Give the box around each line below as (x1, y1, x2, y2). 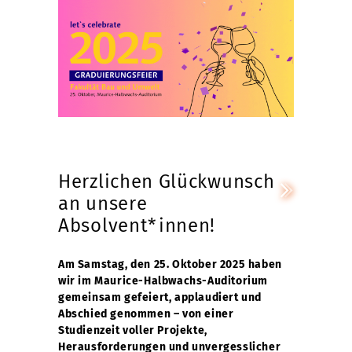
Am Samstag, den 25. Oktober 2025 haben (58, 258, 282, 271)
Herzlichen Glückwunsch (58, 170, 275, 192)
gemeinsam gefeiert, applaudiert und (58, 291, 262, 304)
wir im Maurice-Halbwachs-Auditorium (58, 274, 269, 288)
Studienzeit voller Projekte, (58, 324, 207, 337)
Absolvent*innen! (58, 214, 216, 236)
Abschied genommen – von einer (58, 307, 234, 321)
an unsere (58, 192, 148, 214)
